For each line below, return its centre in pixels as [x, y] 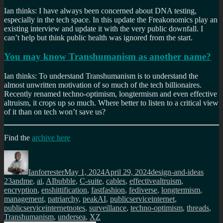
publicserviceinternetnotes [45, 208]
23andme [18, 181]
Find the [18, 138]
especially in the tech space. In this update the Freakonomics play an [111, 19]
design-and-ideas [177, 172]
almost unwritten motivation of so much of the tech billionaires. [103, 85]
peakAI [94, 199]
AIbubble [61, 181]
